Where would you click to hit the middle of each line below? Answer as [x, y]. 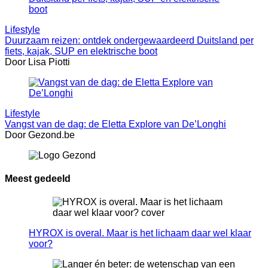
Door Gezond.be [40, 135]
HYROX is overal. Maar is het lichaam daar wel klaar [140, 233]
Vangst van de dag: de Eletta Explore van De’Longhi [115, 124]
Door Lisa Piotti [37, 62]
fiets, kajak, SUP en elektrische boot [81, 51]
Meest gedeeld [38, 179]
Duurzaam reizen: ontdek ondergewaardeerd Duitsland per [129, 40]
